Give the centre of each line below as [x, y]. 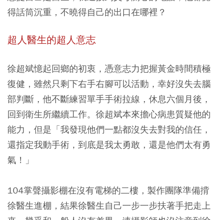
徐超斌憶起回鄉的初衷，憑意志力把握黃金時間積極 [109, 69]
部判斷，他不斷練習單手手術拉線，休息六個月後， [109, 99]
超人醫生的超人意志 [52, 40]
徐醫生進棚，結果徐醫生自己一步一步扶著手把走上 [109, 206]
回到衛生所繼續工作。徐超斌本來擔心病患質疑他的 [109, 114]
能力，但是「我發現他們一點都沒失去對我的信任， [109, 129]
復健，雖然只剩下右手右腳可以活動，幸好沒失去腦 [109, 84]
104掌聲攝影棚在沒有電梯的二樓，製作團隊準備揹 [108, 190]
